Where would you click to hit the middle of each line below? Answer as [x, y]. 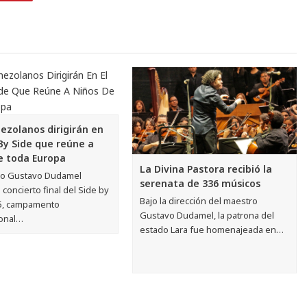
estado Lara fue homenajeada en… [212, 230]
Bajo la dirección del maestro [199, 201]
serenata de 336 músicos [200, 184]
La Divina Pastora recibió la [206, 169]
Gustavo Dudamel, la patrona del [207, 216]
